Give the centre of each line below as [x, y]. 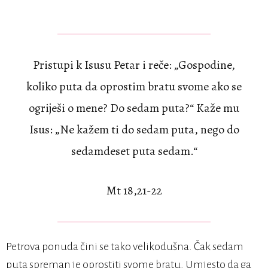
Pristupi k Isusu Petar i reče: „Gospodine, [134, 65]
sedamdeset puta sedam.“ [134, 151]
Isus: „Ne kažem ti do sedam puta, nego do [134, 130]
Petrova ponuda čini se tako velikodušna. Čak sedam [125, 247]
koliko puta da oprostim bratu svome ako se [134, 87]
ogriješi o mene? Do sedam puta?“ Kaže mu [134, 108]
